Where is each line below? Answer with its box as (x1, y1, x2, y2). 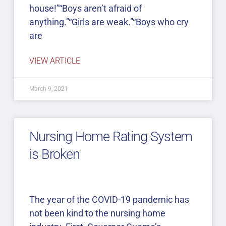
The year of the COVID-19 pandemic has (29, 194, 189, 205)
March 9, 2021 (29, 85, 68, 93)
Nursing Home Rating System (29, 129, 193, 145)
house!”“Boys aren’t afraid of (29, 3, 142, 14)
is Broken (29, 146, 80, 163)
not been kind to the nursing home (29, 208, 165, 219)
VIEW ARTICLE (29, 56, 80, 66)
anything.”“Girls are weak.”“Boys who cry (29, 17, 189, 28)
